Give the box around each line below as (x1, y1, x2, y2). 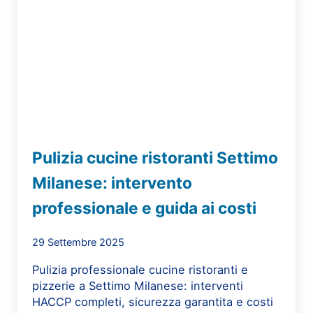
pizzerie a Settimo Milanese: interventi (32, 278, 244, 293)
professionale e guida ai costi (32, 198, 257, 219)
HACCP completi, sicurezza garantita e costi (32, 294, 274, 309)
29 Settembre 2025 (32, 235, 125, 249)
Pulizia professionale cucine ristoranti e (32, 262, 249, 277)
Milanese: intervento (32, 173, 193, 194)
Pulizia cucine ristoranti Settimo (32, 148, 279, 168)
